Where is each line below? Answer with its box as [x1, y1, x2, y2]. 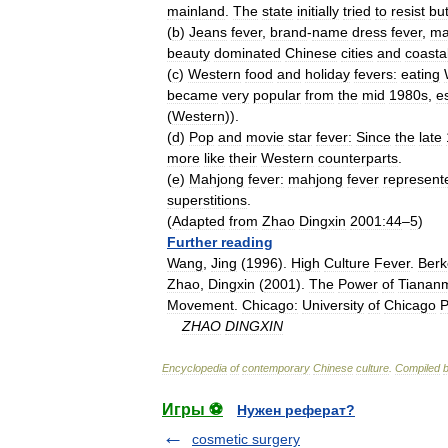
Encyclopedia [162, 362, 227, 374]
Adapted [172, 213, 225, 229]
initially [297, 3, 339, 19]
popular [253, 87, 301, 103]
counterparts [318, 150, 398, 166]
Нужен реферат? [237, 402, 355, 418]
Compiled [395, 362, 440, 374]
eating [401, 66, 440, 82]
